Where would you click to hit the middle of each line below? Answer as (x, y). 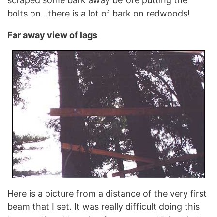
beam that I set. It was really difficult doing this (103, 206)
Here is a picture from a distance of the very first (107, 193)
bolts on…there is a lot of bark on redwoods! (99, 13)
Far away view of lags (52, 35)
